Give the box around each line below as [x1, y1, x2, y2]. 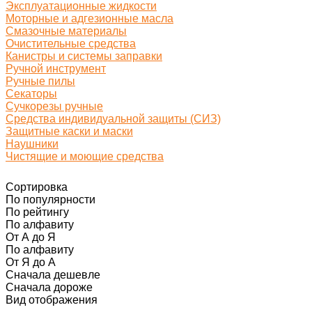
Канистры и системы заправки [6, 49, 162, 62]
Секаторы [6, 87, 57, 100]
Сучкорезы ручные [6, 100, 103, 112]
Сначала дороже [6, 281, 93, 293]
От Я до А [6, 256, 56, 268]
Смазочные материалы [6, 24, 127, 37]
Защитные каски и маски [6, 125, 133, 137]
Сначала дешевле [6, 268, 100, 281]
